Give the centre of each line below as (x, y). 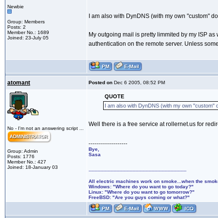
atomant (19, 83)
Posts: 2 (17, 27)
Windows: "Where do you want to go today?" (141, 187)
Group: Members (26, 22)
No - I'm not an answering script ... (45, 128)
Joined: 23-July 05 (28, 38)
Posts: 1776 (21, 157)
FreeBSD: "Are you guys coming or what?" (139, 198)
